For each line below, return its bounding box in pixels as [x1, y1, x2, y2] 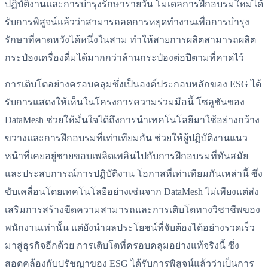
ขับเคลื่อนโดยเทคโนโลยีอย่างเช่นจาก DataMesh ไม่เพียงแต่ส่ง [5, 187, 259, 197]
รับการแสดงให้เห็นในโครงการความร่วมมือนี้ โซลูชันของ [5, 97, 245, 108]
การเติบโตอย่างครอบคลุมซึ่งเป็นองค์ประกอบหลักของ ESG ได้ [5, 79, 261, 90]
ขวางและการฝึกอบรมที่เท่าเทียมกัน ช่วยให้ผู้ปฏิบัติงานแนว [5, 133, 248, 144]
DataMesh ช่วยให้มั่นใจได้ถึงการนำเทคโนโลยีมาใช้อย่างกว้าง [5, 115, 260, 126]
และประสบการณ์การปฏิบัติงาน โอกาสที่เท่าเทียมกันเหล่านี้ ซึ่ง [5, 169, 263, 179]
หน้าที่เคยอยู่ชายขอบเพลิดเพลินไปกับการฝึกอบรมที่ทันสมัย [5, 151, 248, 162]
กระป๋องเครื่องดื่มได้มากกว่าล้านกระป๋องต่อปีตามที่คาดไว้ [5, 52, 244, 63]
